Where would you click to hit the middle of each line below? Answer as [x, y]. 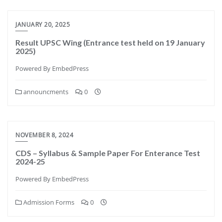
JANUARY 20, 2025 [43, 24]
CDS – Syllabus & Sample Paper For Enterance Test [108, 153]
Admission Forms [48, 202]
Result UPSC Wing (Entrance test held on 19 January [110, 42]
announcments [45, 91]
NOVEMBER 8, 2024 [44, 135]
